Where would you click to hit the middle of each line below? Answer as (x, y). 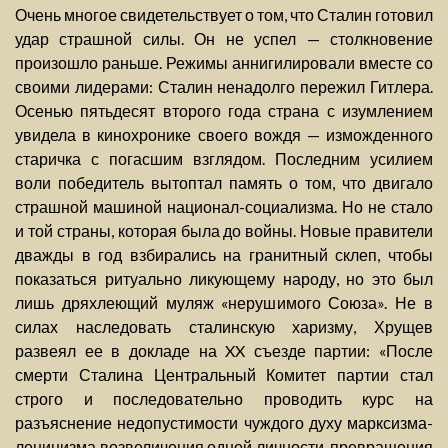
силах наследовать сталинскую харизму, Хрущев (224, 327)
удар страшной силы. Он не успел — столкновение (224, 39)
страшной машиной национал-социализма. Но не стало (224, 207)
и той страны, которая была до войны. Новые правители (224, 231)
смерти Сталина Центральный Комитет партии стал (224, 375)
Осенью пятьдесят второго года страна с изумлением (224, 111)
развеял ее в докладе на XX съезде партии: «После (224, 351)
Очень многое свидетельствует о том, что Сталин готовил (224, 15)
